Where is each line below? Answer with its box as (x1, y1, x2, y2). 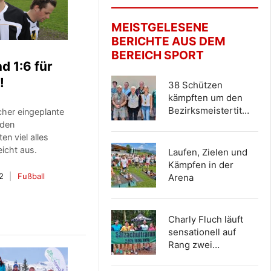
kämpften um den (168, 92, 243, 103)
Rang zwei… (168, 239, 220, 250)
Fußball (18, 171, 45, 181)
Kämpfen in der (168, 159, 233, 171)
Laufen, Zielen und (168, 146, 247, 158)
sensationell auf (168, 226, 236, 238)
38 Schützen (168, 79, 223, 91)
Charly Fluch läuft (168, 214, 243, 225)
